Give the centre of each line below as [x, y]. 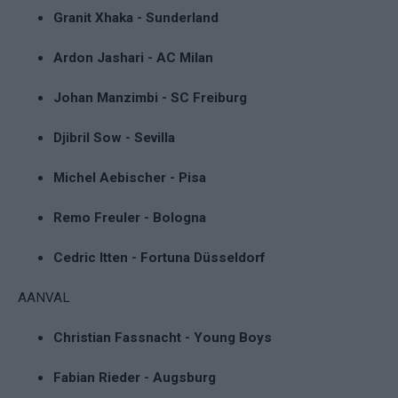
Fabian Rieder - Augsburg [135, 377]
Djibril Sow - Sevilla [114, 137]
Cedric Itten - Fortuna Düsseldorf [159, 257]
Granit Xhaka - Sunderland [136, 17]
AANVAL [44, 297]
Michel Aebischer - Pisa [130, 177]
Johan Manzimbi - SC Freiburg [150, 97]
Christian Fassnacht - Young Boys [163, 337]
